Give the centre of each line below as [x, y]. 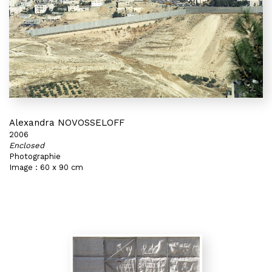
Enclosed [27, 145]
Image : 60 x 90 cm [46, 167]
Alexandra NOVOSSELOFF [67, 123]
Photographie [35, 156]
